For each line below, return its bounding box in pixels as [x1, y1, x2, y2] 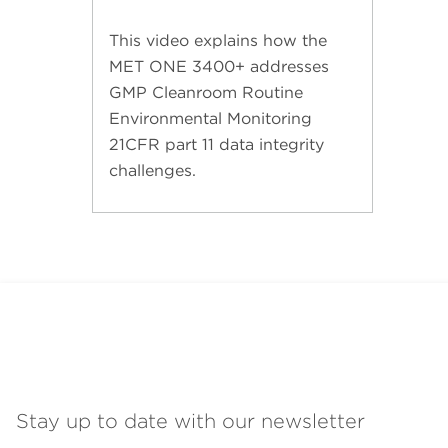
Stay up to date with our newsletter [16, 408, 365, 433]
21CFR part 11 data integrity [109, 135, 324, 155]
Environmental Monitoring [109, 109, 312, 129]
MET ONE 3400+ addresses [109, 57, 329, 77]
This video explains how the [109, 31, 327, 51]
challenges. [109, 161, 196, 181]
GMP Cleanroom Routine [109, 83, 303, 103]
